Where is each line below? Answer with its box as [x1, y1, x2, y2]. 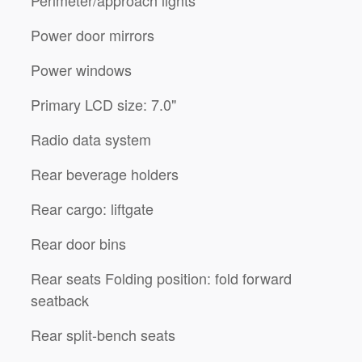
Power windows [31, 58, 132, 80]
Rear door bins [31, 232, 126, 254]
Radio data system [31, 128, 151, 149]
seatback [31, 288, 89, 310]
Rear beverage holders [31, 162, 179, 184]
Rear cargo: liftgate [111, 197, 154, 219]
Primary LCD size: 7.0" [151, 93, 176, 115]
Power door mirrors [31, 23, 154, 45]
